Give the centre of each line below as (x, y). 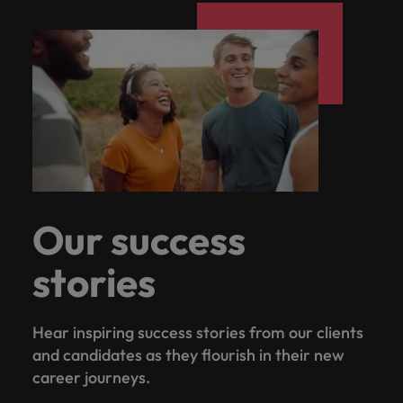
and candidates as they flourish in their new (188, 354)
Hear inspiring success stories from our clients (198, 332)
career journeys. (93, 377)
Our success (139, 239)
